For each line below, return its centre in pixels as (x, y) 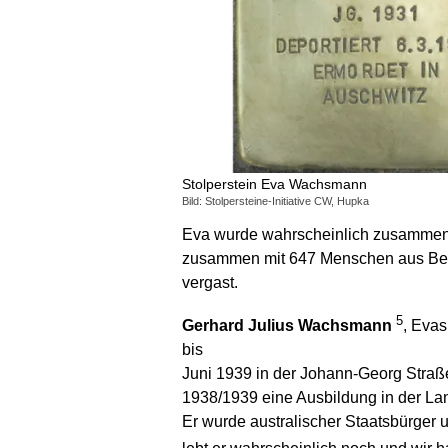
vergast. (210, 282)
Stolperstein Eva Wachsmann (274, 183)
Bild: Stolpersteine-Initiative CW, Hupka (275, 201)
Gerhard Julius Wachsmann (287, 325)
